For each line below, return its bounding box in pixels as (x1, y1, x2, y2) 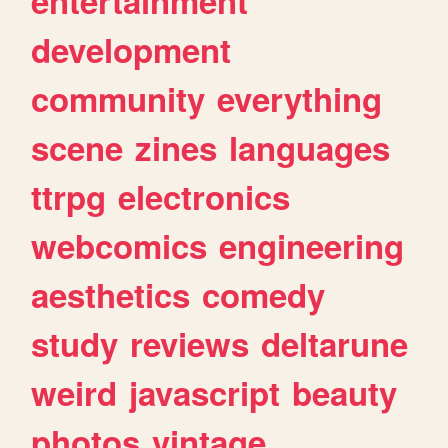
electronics (118, 173, 291, 221)
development (31, 26, 232, 74)
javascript (129, 369, 281, 417)
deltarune (261, 320, 409, 368)
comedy (202, 271, 326, 319)
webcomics (31, 222, 208, 270)
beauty (292, 369, 398, 417)
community (31, 75, 206, 123)
